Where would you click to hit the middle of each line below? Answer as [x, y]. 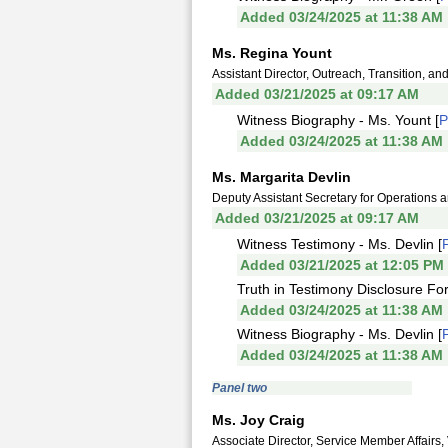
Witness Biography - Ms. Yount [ [338, 120]
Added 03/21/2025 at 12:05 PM [342, 265]
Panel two [239, 388]
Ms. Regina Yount [272, 53]
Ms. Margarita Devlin [281, 177]
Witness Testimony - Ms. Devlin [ [339, 244]
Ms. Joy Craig [258, 420]
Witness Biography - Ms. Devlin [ [339, 334]
